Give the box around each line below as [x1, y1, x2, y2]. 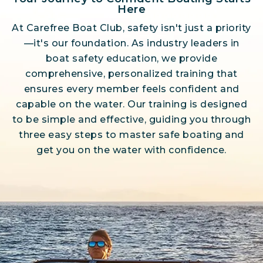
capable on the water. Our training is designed [16, 99, 247, 110]
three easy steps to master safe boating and [19, 129, 244, 140]
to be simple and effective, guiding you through [12, 114, 251, 125]
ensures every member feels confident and [23, 83, 240, 95]
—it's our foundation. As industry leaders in [23, 38, 240, 49]
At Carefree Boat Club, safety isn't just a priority [12, 22, 251, 33]
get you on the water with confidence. [36, 144, 227, 156]
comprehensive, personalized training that [25, 68, 238, 79]
